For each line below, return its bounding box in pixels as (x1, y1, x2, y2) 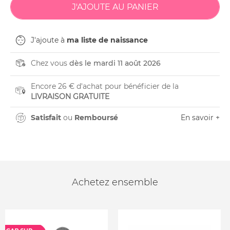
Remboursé (74, 113, 118, 122)
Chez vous (31, 59, 69, 68)
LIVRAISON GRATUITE (31, 92, 109, 101)
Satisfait (31, 113, 61, 122)
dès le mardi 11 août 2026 (69, 59, 161, 68)
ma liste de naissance (67, 35, 148, 45)
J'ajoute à (31, 35, 67, 45)
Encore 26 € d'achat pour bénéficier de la (31, 82, 179, 91)
